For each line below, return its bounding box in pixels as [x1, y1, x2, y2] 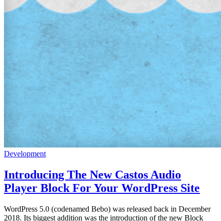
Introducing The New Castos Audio [4, 168, 181, 182]
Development [4, 149, 46, 158]
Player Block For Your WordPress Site [4, 182, 200, 195]
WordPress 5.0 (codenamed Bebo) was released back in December [4, 204, 211, 213]
